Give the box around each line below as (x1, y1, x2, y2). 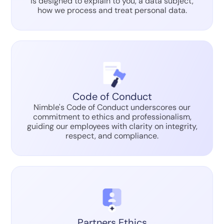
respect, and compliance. (65, 130, 158, 141)
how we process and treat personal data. (37, 4, 187, 15)
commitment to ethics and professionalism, (32, 111, 191, 122)
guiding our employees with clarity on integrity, (26, 121, 197, 132)
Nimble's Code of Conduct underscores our (33, 102, 190, 113)
